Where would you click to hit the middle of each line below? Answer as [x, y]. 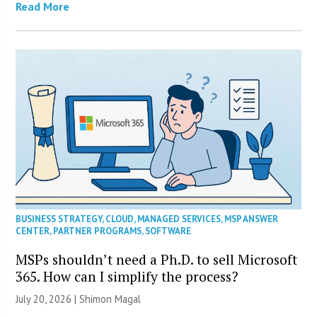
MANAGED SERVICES [179, 219]
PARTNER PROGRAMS [98, 231]
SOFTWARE [168, 231]
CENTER [33, 231]
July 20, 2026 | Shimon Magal [79, 299]
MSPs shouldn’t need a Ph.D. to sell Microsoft [157, 260]
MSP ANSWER [252, 219]
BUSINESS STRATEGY [59, 219]
